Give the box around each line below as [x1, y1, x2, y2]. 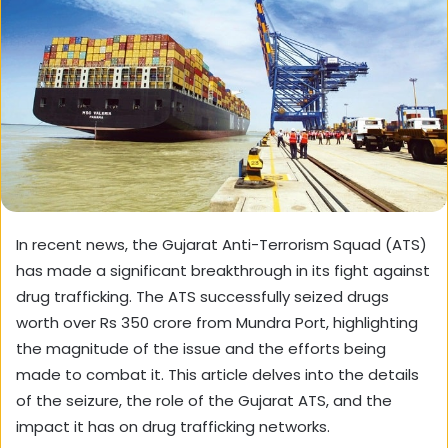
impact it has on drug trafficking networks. [16, 415, 330, 437]
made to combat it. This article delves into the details [16, 363, 419, 385]
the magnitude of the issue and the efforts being [16, 337, 386, 359]
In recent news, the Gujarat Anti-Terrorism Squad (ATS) [16, 233, 427, 255]
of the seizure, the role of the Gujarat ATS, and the [16, 389, 392, 411]
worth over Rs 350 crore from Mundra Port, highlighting [16, 311, 418, 333]
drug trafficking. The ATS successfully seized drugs [16, 285, 389, 307]
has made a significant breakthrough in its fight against [16, 259, 430, 281]
